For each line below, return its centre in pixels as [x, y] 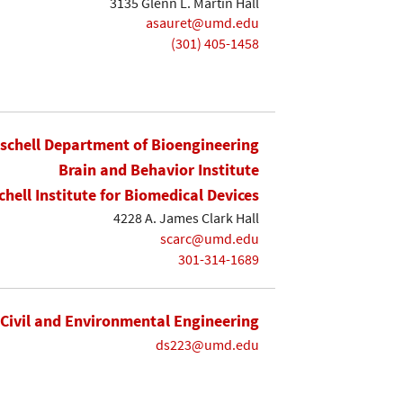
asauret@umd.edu [202, 23]
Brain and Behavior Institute [159, 169]
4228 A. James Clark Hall [186, 218]
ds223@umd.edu [207, 344]
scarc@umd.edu [210, 239]
